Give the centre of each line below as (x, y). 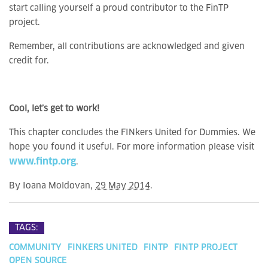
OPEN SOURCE (38, 261)
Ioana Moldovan (57, 186)
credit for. (29, 61)
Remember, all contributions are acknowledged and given (127, 47)
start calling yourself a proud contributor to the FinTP (119, 8)
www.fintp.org (42, 162)
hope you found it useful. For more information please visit (132, 147)
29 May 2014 (123, 186)
